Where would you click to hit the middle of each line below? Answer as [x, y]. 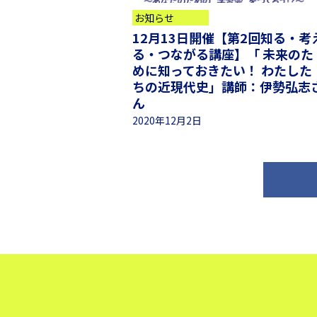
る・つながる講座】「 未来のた [223, 54]
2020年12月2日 [167, 120]
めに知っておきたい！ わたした [222, 70]
